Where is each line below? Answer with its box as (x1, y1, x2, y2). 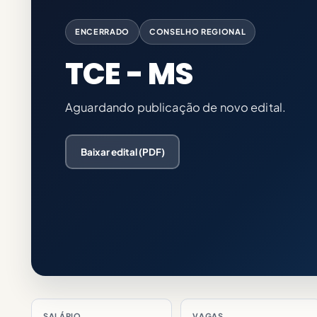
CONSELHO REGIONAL (149, 27, 246, 36)
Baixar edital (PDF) (80, 145, 165, 158)
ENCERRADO (75, 27, 129, 36)
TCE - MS (65, 52, 193, 95)
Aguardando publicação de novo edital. (65, 100, 287, 115)
